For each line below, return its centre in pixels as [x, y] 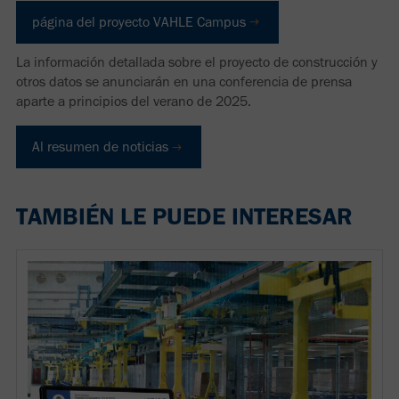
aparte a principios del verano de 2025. [134, 101]
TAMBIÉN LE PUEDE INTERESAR [184, 216]
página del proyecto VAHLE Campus [139, 21]
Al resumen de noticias [100, 146]
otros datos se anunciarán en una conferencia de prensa [184, 81]
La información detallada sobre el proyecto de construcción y [197, 61]
